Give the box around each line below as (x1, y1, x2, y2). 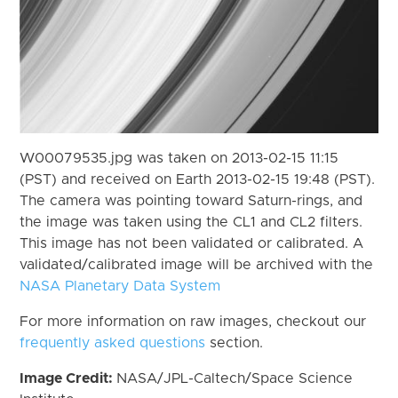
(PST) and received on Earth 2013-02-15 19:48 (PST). (20, 171, 376, 187)
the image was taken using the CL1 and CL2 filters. (20, 214, 363, 229)
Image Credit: (20, 370, 117, 386)
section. (205, 335, 264, 350)
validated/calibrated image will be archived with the (20, 257, 374, 272)
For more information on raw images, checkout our (20, 314, 367, 329)
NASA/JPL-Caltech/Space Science (116, 370, 354, 386)
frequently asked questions (20, 335, 206, 350)
